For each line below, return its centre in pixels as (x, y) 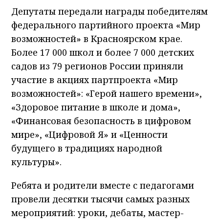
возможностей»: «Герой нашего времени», (107, 94)
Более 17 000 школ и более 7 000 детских (103, 53)
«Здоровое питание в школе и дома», (96, 107)
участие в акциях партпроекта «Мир (95, 80)
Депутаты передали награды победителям (109, 11)
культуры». (36, 162)
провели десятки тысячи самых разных (100, 199)
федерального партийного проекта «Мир (106, 25)
